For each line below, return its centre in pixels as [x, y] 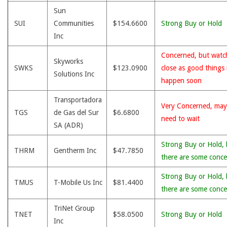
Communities [74, 23]
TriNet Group [74, 208]
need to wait [180, 119]
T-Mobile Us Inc [78, 182]
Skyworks [68, 61]
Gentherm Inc [75, 150]
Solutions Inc [74, 74]
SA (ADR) [68, 125]
